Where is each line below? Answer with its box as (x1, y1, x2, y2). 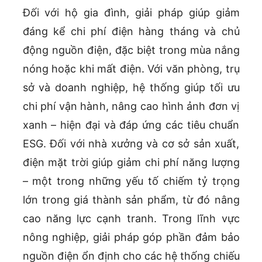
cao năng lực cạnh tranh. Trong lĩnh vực (22, 212, 240, 225)
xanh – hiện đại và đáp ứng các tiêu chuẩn (22, 119, 240, 132)
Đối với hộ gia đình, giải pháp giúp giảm (22, 6, 240, 19)
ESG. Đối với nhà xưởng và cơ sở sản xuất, (22, 137, 240, 150)
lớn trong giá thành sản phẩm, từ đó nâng (22, 194, 240, 206)
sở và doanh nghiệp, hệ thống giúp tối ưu (22, 81, 240, 94)
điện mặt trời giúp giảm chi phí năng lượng (22, 156, 240, 169)
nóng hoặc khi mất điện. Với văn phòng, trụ (22, 63, 240, 75)
